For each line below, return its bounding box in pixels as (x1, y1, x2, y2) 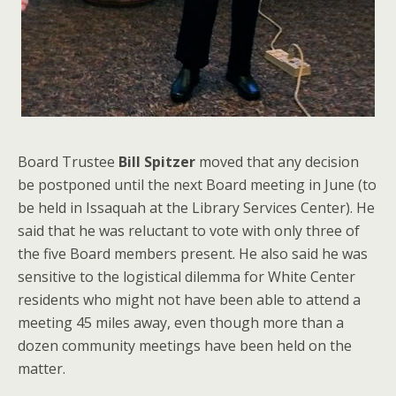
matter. (18, 358, 65, 378)
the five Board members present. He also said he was (18, 243, 368, 263)
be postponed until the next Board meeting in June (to (18, 174, 377, 194)
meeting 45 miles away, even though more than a (18, 312, 344, 332)
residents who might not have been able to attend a (18, 289, 361, 309)
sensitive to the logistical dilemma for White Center (18, 266, 355, 286)
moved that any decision (195, 151, 359, 171)
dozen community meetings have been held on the (18, 335, 352, 355)
